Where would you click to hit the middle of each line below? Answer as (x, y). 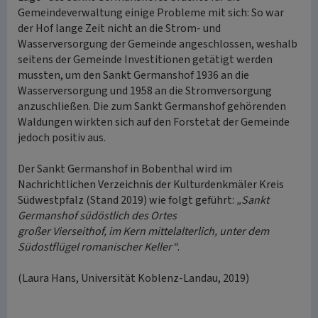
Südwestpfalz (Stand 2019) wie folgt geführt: (127, 200)
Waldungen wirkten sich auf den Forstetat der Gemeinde (154, 122)
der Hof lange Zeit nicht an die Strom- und (119, 28)
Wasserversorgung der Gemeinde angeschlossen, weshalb (158, 44)
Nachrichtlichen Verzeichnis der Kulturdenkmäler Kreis (151, 185)
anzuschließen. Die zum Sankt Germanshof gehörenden (152, 106)
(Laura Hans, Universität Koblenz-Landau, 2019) (133, 278)
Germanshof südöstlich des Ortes (97, 216)
